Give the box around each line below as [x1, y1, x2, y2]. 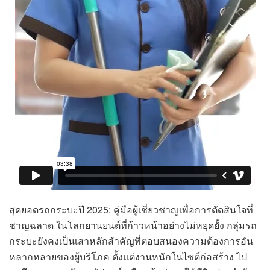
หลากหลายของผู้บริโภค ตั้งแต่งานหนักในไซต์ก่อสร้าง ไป [9, 249, 247, 263]
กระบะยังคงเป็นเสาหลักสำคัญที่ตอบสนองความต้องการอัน [9, 233, 253, 248]
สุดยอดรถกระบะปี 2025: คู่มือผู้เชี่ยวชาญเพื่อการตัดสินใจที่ [9, 202, 253, 216]
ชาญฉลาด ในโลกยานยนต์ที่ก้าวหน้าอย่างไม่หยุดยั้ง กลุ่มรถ [9, 218, 257, 232]
